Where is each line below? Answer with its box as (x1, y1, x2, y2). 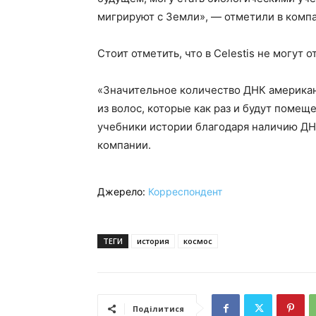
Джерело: (97, 186, 148, 198)
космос (183, 236, 212, 247)
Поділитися (133, 303, 184, 315)
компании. (97, 138, 151, 152)
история (137, 236, 169, 247)
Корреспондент (148, 186, 222, 198)
